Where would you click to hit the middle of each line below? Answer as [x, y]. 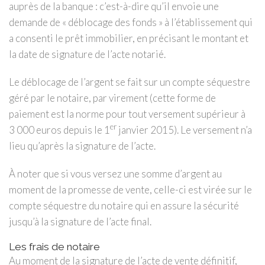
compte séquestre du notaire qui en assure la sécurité [124, 205]
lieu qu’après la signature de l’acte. [82, 146]
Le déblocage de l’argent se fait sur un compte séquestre [130, 82]
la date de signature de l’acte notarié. [87, 54]
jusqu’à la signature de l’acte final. [80, 221]
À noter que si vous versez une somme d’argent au [115, 173]
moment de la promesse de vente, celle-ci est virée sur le [130, 189]
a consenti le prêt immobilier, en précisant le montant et [129, 38]
